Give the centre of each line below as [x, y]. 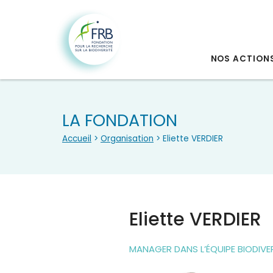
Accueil [77, 139]
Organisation [127, 139]
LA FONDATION [120, 120]
